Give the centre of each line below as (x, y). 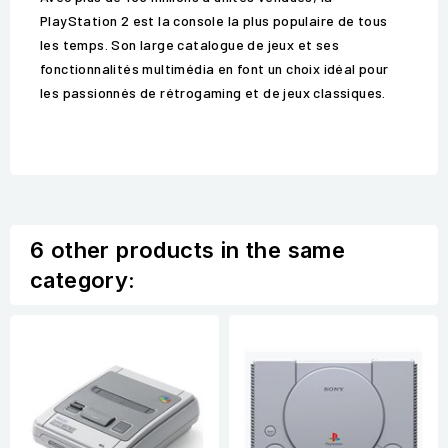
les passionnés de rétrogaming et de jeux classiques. (213, 93)
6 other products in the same (188, 250)
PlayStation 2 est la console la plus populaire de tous (214, 21)
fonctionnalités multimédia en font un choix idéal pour (214, 69)
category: (83, 280)
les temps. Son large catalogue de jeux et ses (189, 45)
